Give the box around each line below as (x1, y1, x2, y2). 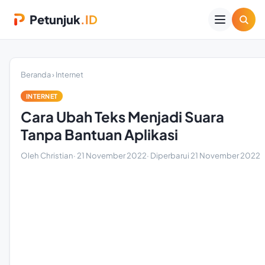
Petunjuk (30, 12, 80, 27)
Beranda (21, 70, 51, 79)
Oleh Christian (21, 150, 73, 160)
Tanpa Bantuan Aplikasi (21, 125, 178, 143)
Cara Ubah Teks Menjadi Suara (21, 108, 224, 125)
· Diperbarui (147, 150, 190, 160)
